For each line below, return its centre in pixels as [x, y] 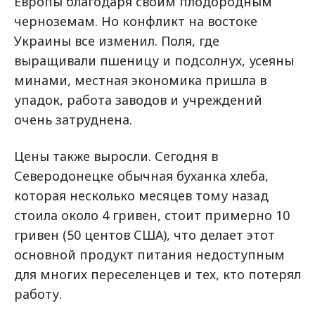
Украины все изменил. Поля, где [117, 40]
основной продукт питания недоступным [149, 254]
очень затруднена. [73, 119]
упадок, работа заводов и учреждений [138, 99]
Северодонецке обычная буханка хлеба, [141, 175]
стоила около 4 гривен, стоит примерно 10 [152, 215]
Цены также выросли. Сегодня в [116, 156]
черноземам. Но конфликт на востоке [136, 21]
